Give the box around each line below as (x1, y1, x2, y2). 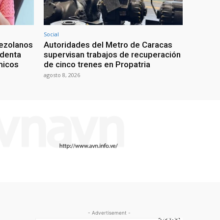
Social (44, 30, 59, 38)
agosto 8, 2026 (44, 71, 80, 79)
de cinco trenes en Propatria (44, 59, 150, 69)
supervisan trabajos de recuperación (44, 49, 181, 59)
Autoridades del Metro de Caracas (44, 39, 172, 50)
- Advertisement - (87, 209, 131, 216)
